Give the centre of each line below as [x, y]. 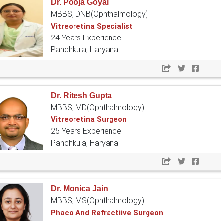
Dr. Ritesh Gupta [81, 96]
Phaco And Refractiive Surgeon [107, 213]
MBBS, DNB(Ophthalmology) [99, 14]
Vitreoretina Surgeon [89, 120]
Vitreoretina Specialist [92, 26]
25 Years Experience [86, 131]
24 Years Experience [86, 38]
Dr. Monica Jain [79, 189]
